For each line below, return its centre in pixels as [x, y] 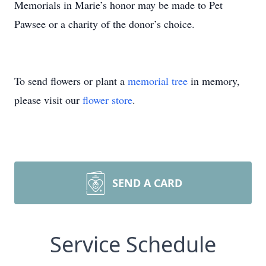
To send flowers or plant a [71, 81]
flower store [107, 100]
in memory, [214, 81]
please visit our [48, 100]
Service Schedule [133, 244]
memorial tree [158, 81]
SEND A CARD [147, 183]
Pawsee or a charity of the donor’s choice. [104, 24]
